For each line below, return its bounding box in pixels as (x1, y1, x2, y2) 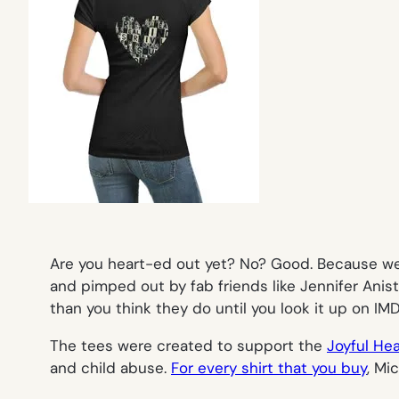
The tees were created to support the (50, 335, 327, 355)
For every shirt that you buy (171, 357, 367, 378)
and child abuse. (50, 357, 171, 378)
